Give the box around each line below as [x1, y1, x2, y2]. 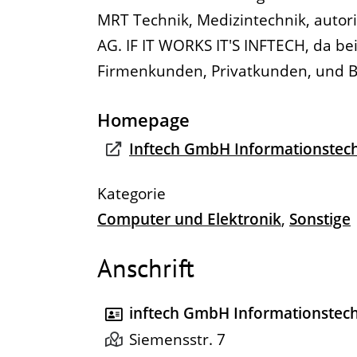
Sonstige [289, 209, 351, 229]
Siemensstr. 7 [129, 328, 226, 350]
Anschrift [97, 251, 194, 284]
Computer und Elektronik [97, 209, 281, 229]
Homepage [97, 108, 190, 131]
